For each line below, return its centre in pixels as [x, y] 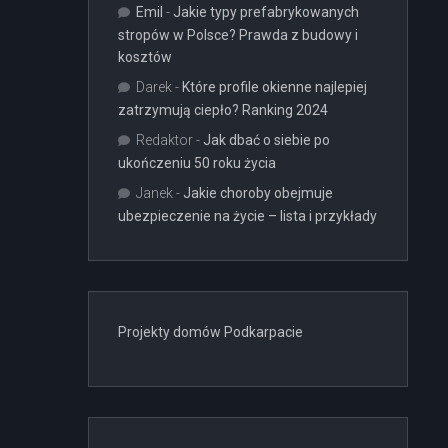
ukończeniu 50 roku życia [197, 163]
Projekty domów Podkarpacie [210, 332]
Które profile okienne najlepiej [274, 87]
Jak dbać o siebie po [266, 140]
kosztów [145, 57]
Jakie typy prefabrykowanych [266, 12]
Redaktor [164, 140]
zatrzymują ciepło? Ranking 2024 [223, 110]
